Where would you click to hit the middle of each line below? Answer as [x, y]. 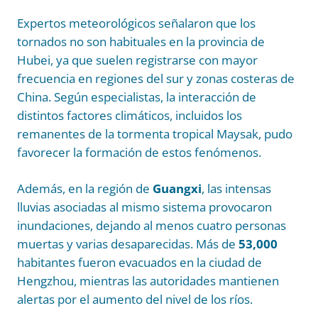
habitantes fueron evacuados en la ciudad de [139, 262]
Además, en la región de [85, 188]
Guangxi [177, 188]
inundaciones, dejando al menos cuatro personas [152, 225]
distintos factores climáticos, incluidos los [130, 116]
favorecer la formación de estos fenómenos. [139, 153]
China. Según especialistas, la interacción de [137, 97]
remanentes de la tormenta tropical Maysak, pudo [155, 134]
